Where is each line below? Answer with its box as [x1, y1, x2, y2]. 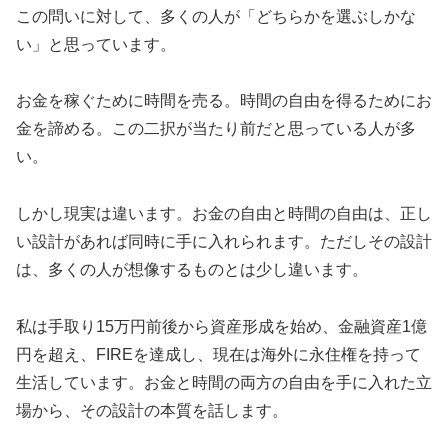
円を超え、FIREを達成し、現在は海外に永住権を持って [16, 345, 421, 363]
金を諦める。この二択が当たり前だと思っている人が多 [16, 120, 416, 138]
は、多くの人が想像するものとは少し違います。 [16, 261, 368, 279]
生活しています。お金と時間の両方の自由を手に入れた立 [16, 373, 432, 391]
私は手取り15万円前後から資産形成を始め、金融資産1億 [16, 317, 427, 335]
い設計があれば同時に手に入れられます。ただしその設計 [16, 233, 432, 251]
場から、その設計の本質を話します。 [16, 401, 288, 419]
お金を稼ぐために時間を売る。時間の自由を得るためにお [16, 92, 432, 110]
